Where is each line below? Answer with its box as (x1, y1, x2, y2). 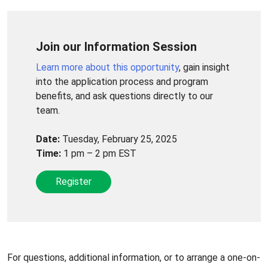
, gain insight (179, 61, 230, 73)
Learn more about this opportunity (36, 61, 179, 73)
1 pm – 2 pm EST (61, 147, 136, 159)
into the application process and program (36, 75, 208, 87)
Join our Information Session (36, 39, 197, 54)
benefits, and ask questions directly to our (36, 90, 213, 102)
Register (56, 175, 92, 187)
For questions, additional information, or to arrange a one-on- (7, 251, 260, 263)
